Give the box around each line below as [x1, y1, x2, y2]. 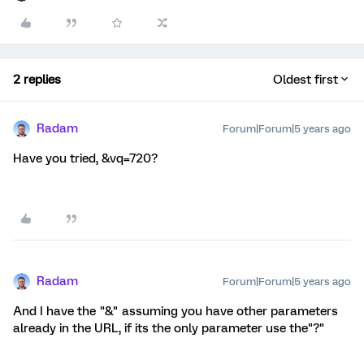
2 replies [13, 72, 61, 87]
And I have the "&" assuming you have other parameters [13, 304, 338, 318]
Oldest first [273, 72, 338, 87]
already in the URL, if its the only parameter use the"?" [13, 321, 325, 336]
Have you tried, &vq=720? [13, 151, 158, 166]
